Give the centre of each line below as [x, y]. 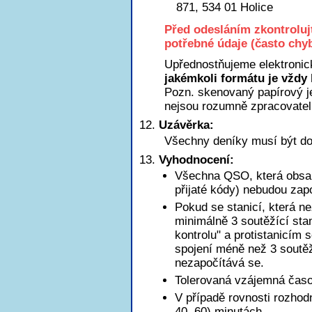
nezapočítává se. [219, 263]
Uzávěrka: [186, 125]
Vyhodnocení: [196, 160]
